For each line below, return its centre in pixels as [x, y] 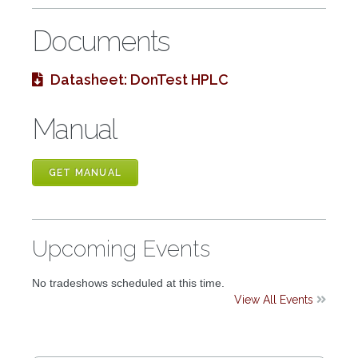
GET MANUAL [85, 172]
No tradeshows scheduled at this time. [128, 282]
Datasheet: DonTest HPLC [139, 80]
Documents [101, 42]
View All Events [275, 299]
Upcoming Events [121, 249]
